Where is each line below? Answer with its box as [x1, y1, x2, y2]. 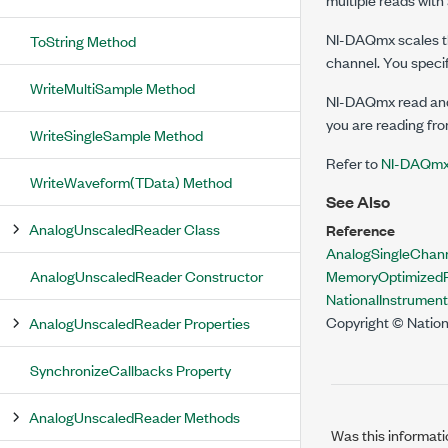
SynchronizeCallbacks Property [30, 359, 231, 380]
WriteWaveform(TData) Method [30, 171, 232, 192]
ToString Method [30, 30, 136, 51]
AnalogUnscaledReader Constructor [30, 265, 263, 286]
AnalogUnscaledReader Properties [29, 312, 250, 333]
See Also [326, 190, 390, 213]
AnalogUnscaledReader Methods [29, 406, 240, 427]
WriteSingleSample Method [30, 124, 203, 145]
